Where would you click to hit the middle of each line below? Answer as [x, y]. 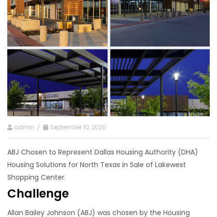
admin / [28, 127]
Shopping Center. [37, 177]
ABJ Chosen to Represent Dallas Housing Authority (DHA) [103, 152]
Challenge [38, 193]
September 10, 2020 [77, 127]
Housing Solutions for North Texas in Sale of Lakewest [97, 164]
